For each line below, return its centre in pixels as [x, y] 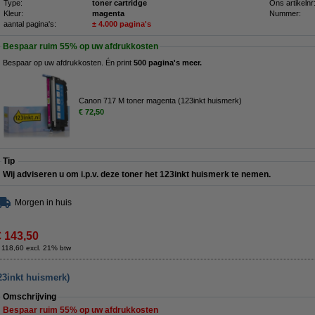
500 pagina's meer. [168, 63]
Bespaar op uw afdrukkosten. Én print [68, 63]
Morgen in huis [43, 202]
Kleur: [13, 13]
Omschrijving [30, 297]
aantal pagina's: [30, 24]
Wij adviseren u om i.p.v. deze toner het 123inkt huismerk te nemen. [137, 174]
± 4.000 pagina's [122, 24]
